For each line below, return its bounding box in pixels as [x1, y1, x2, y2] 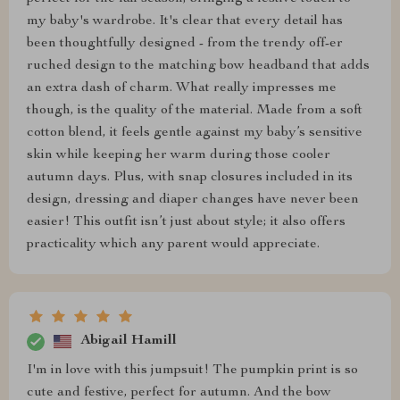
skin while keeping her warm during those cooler [27, 147, 330, 162]
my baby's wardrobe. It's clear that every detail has [27, 13, 343, 29]
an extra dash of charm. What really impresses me [27, 80, 337, 96]
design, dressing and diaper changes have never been [27, 192, 359, 207]
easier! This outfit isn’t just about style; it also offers [27, 214, 346, 229]
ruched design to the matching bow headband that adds [27, 58, 370, 73]
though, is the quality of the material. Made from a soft [27, 103, 362, 118]
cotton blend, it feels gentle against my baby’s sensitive [27, 125, 362, 140]
